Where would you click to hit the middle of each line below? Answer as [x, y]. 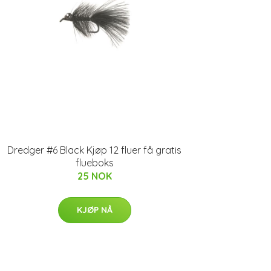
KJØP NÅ [94, 210]
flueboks [94, 163]
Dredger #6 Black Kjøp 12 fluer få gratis [94, 150]
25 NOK [94, 176]
